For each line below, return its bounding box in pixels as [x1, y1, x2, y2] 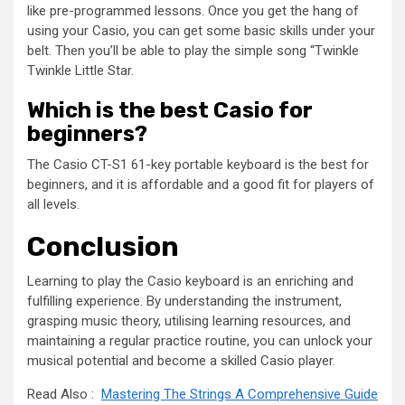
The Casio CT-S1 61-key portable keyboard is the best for [27, 155, 369, 173]
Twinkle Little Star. [27, 61, 134, 79]
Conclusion [27, 230, 179, 263]
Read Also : [27, 385, 101, 402]
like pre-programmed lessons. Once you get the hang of [27, 2, 359, 19]
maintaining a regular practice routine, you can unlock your [27, 332, 372, 349]
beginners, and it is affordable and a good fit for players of [27, 175, 374, 193]
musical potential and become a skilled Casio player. [27, 352, 339, 369]
